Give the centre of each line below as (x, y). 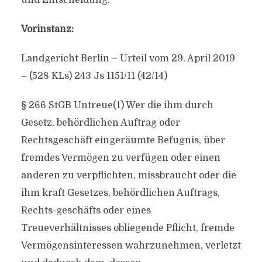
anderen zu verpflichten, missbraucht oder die (128, 175)
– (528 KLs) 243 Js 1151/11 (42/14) (94, 76)
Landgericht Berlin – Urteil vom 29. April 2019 (128, 58)
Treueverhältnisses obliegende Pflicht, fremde (127, 228)
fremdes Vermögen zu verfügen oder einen (120, 158)
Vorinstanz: (47, 29)
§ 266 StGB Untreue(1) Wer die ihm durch (117, 105)
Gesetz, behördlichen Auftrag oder (100, 123)
